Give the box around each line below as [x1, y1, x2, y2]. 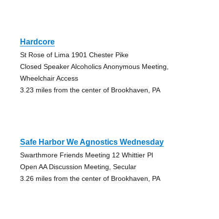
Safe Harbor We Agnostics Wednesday [20, 138, 164, 147]
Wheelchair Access [20, 74, 78, 83]
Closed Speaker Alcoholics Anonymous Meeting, [20, 63, 169, 71]
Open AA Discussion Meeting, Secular [20, 163, 136, 171]
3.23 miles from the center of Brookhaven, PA [20, 86, 160, 94]
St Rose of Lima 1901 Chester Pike [20, 51, 129, 59]
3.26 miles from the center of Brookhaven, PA [20, 175, 160, 183]
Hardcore [20, 38, 55, 46]
